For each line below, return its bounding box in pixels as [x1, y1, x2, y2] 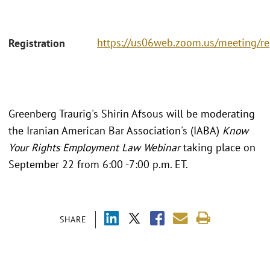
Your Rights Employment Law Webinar [8, 140, 180, 154]
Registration [8, 36, 65, 51]
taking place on [180, 140, 256, 154]
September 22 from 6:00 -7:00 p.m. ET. [8, 157, 190, 171]
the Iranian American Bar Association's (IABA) [8, 123, 222, 137]
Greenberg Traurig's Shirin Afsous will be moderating [8, 106, 255, 121]
